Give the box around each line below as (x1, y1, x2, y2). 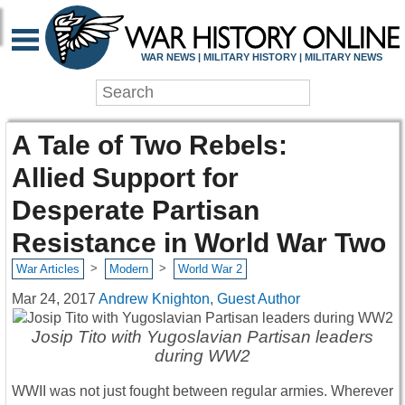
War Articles (15, 262, 80, 277)
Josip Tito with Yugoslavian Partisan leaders (32, 326, 373, 346)
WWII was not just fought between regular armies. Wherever (12, 383, 393, 400)
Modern (108, 262, 148, 277)
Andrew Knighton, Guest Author (99, 290, 300, 306)
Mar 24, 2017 (12, 290, 96, 306)
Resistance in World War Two (12, 227, 386, 259)
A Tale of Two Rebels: (12, 129, 287, 161)
